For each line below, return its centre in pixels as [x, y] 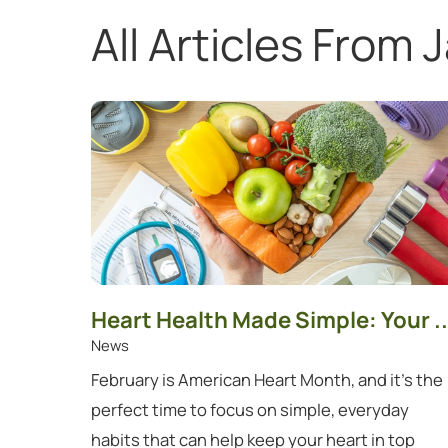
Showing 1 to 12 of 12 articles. [200, 100]
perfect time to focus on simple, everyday [249, 409]
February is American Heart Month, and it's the [266, 379]
